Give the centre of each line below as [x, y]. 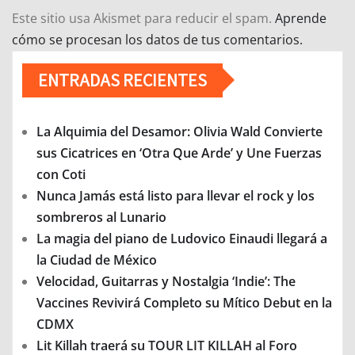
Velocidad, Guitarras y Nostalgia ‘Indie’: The [166, 281]
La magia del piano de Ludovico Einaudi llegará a [182, 238]
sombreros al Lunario [101, 217]
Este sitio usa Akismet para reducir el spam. [143, 18]
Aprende [301, 18]
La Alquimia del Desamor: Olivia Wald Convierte [179, 131]
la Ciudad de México [97, 260]
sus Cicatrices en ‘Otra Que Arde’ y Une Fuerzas [179, 153]
